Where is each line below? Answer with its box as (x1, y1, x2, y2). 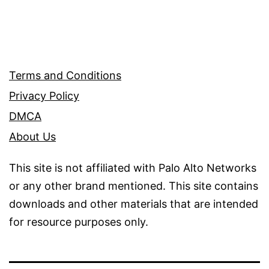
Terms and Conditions (9, 69, 121, 82)
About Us (9, 130, 56, 144)
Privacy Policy (9, 89, 79, 103)
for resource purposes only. (9, 216, 148, 229)
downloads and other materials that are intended (9, 198, 258, 211)
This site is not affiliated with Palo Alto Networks (9, 162, 256, 175)
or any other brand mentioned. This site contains (9, 180, 258, 193)
